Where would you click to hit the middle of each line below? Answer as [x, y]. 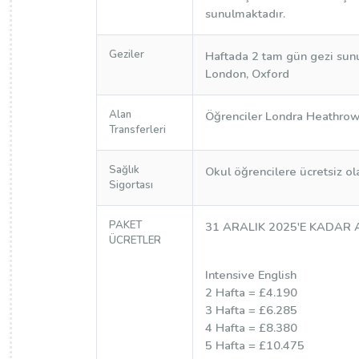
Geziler [126, 54]
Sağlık [124, 170]
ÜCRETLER [135, 240]
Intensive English [250, 275]
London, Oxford [247, 74]
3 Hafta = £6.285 [251, 310]
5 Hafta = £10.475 [254, 345]
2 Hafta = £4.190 [251, 292]
